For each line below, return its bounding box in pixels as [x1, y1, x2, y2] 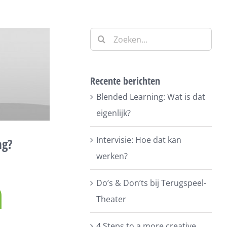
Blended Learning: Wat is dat [96, 91, 206, 102]
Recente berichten [90, 74, 161, 88]
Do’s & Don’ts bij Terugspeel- [96, 177, 207, 188]
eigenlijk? [96, 107, 131, 119]
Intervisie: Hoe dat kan [96, 134, 182, 145]
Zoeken [90, 30, 118, 41]
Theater [96, 194, 127, 205]
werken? [96, 150, 128, 162]
